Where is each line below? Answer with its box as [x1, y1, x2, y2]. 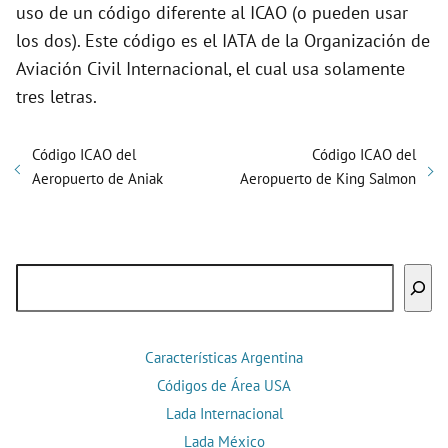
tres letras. [16, 85, 97, 109]
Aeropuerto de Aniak [32, 169, 163, 189]
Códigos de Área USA [157, 376, 291, 396]
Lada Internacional [165, 404, 283, 424]
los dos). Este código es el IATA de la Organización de [16, 29, 430, 53]
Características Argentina [145, 348, 303, 368]
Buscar [15, 265, 67, 289]
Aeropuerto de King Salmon [240, 169, 416, 189]
